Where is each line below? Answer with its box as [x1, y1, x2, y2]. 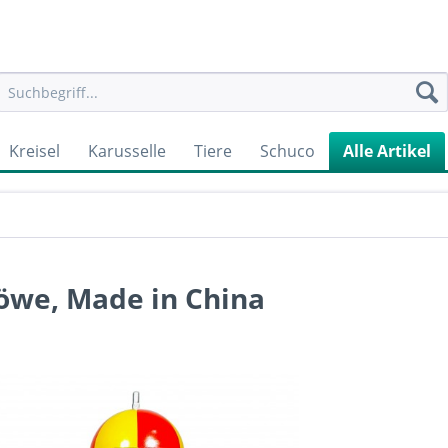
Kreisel [9, 140, 60, 162]
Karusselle [88, 140, 166, 162]
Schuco [260, 140, 315, 162]
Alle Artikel [343, 140, 431, 162]
